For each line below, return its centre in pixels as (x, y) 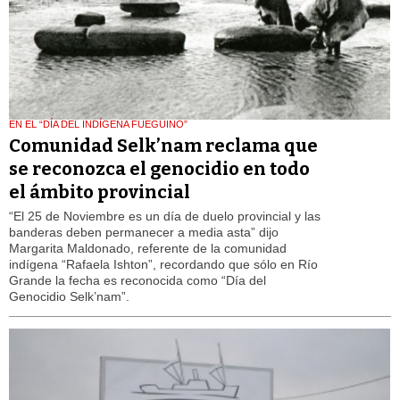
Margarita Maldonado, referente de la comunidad (148, 248)
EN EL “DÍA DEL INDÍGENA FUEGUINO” (98, 124)
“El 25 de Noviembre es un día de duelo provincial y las (165, 216)
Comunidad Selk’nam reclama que (163, 145)
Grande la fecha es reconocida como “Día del (137, 280)
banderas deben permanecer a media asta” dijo (144, 232)
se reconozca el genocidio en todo (159, 168)
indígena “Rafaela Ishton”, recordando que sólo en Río (163, 264)
